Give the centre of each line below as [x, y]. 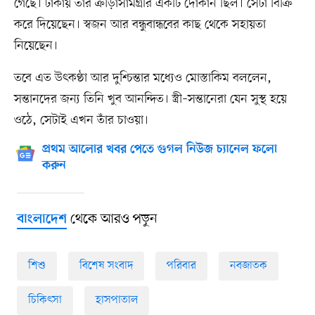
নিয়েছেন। [36, 46]
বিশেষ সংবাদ [106, 265]
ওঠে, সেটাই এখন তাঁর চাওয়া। [81, 121]
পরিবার [181, 265]
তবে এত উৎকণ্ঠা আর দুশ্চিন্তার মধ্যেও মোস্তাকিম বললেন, [142, 78]
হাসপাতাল [116, 300]
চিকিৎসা [45, 300]
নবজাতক [248, 265]
